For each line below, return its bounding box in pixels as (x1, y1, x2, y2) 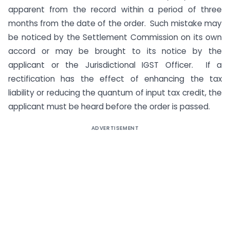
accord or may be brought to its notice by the (8, 46, 222, 57)
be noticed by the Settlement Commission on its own (8, 32, 222, 43)
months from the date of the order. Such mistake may (8, 18, 222, 29)
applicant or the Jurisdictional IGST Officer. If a (8, 60, 222, 71)
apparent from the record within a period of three (8, 4, 222, 15)
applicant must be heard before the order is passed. (8, 101, 210, 112)
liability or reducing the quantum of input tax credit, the (8, 87, 222, 99)
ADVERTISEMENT (91, 124, 139, 132)
